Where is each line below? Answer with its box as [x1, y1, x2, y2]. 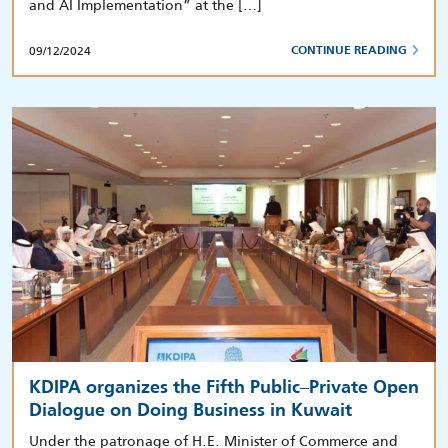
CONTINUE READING [291, 45, 407, 58]
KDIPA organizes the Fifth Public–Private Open [29, 378, 419, 397]
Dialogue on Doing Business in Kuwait [29, 401, 352, 420]
